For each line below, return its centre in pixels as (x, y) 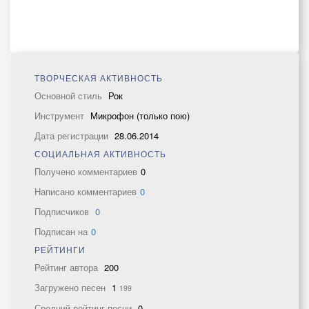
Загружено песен (71, 287)
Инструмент (61, 116)
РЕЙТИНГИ (60, 249)
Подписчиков (63, 211)
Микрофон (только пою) (140, 116)
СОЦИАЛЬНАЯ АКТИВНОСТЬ (100, 153)
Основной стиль (70, 96)
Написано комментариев (86, 191)
